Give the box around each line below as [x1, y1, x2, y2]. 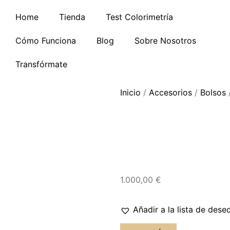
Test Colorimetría [105, 12, 173, 22]
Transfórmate [15, 59, 67, 69]
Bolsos [200, 87, 226, 98]
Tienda [59, 12, 85, 22]
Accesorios [149, 87, 192, 98]
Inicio [120, 87, 141, 98]
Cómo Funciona [15, 35, 76, 46]
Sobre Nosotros [134, 35, 196, 46]
